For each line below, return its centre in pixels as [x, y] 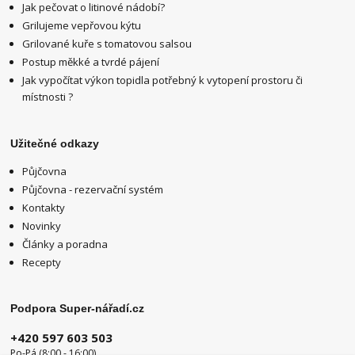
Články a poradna [65, 244]
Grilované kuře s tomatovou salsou [107, 44]
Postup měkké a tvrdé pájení [91, 62]
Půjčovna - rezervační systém [93, 189]
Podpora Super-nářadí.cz [78, 309]
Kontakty [44, 207]
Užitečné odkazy [55, 143]
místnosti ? [48, 97]
